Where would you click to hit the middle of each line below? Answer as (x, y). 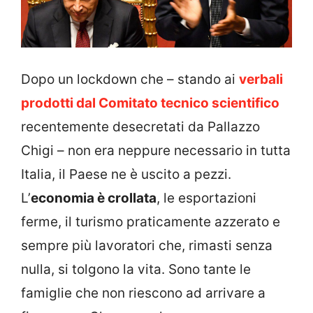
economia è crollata (94, 198)
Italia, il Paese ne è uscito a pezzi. (126, 174)
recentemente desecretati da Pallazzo (140, 126)
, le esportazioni (206, 198)
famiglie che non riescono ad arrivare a (143, 293)
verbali (261, 79)
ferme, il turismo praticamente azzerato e (151, 221)
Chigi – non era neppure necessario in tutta (156, 150)
